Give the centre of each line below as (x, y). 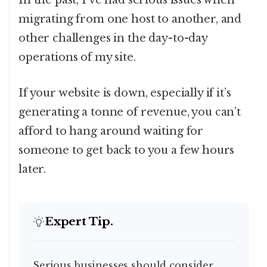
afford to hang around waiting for (111, 131)
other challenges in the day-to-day (113, 38)
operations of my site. (77, 58)
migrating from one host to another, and (130, 19)
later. (32, 170)
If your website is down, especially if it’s (125, 93)
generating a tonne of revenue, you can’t (130, 112)
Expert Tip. (79, 222)
